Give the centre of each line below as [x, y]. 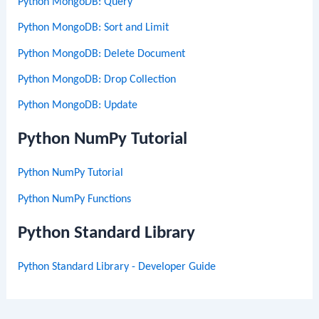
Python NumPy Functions [75, 199]
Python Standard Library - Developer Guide [117, 267]
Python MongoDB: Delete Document [102, 54]
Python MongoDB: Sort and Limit [94, 28]
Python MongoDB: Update [78, 106]
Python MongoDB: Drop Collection [97, 80]
